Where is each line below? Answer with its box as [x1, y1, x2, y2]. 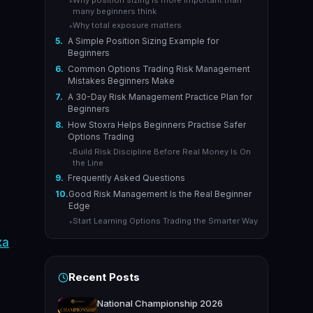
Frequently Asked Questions [67, 172, 185, 183]
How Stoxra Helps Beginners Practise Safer [67, 119, 246, 130]
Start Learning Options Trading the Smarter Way [72, 216, 258, 226]
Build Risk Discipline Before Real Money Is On [72, 146, 251, 156]
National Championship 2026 [97, 298, 223, 310]
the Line [72, 157, 103, 168]
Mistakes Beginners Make [67, 75, 175, 87]
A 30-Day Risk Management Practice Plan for [67, 91, 252, 102]
